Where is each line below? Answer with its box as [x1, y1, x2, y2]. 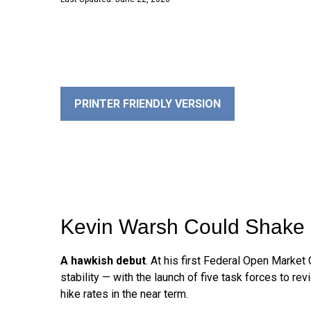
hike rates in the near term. [60, 287, 188, 301]
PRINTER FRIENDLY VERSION [74, 97, 221, 110]
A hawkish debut [60, 254, 146, 267]
